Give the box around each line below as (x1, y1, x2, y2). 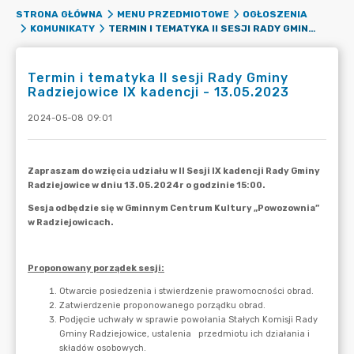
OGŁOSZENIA (243, 9, 307, 20)
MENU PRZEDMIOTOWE (116, 9, 229, 20)
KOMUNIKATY (29, 23, 95, 34)
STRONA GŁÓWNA (16, 9, 103, 20)
